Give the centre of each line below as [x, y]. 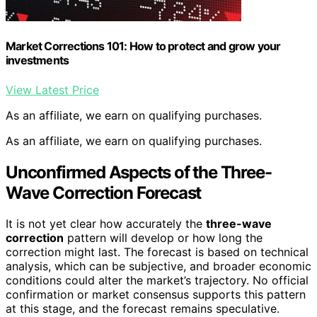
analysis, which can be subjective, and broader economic [158, 266]
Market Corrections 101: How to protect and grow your [143, 46]
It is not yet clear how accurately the [106, 224]
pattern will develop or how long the [163, 238]
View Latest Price [52, 90]
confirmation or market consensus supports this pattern [156, 295]
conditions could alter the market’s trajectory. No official [157, 281]
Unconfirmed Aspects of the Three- [139, 172]
